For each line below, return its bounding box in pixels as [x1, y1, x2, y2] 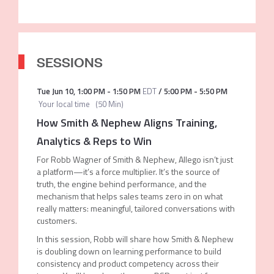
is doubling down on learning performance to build [36, 245, 221, 257]
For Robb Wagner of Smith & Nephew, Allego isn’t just [36, 153, 233, 166]
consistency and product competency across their [36, 257, 219, 270]
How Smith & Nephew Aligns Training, [36, 114, 217, 131]
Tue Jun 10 [36, 85, 73, 97]
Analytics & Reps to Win [36, 133, 152, 149]
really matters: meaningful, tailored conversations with [36, 202, 235, 215]
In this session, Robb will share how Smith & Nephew [36, 232, 234, 245]
